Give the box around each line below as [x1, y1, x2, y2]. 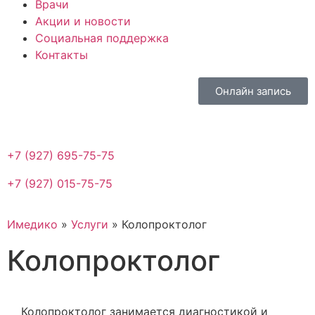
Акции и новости [35, 14, 131, 28]
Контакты [35, 48, 88, 62]
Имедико [7, 217, 58, 232]
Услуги [71, 217, 108, 232]
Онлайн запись [215, 84, 291, 98]
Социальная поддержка [35, 31, 169, 45]
